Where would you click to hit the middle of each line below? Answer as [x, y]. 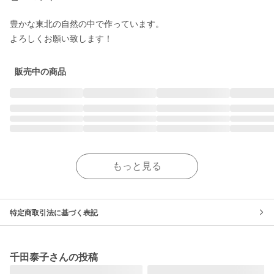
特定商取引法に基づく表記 [54, 213]
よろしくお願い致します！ [61, 39]
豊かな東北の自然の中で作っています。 [87, 24]
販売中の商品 [40, 72]
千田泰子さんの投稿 [54, 257]
